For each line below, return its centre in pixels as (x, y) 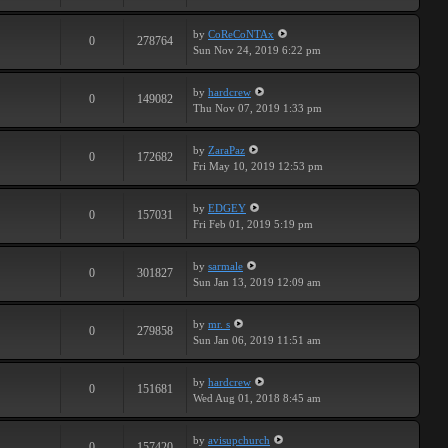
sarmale (225, 266)
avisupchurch (239, 440)
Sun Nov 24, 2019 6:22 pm (257, 50)
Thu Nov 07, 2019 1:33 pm (257, 108)
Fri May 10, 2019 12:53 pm (258, 166)
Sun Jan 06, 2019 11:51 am (257, 340)
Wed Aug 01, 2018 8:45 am (257, 398)
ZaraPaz (226, 150)
